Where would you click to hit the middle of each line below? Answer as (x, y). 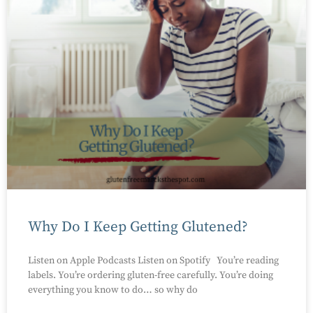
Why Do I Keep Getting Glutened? (140, 227)
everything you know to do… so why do (113, 290)
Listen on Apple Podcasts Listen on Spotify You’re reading (153, 260)
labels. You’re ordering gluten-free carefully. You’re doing (151, 275)
